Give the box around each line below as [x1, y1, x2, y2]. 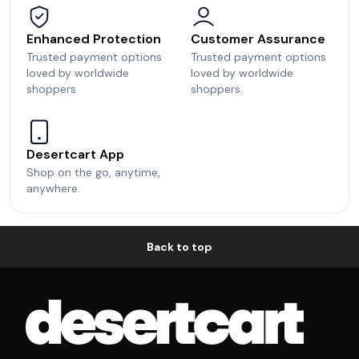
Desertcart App [26, 145, 124, 163]
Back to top [147, 239, 212, 254]
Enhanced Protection [26, 30, 161, 47]
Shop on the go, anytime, [26, 164, 160, 179]
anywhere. [26, 180, 80, 196]
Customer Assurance [191, 30, 325, 47]
